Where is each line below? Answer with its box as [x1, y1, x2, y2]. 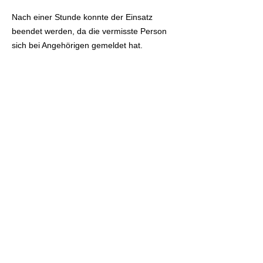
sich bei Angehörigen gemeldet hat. [12, 41, 143, 50]
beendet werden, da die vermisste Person [12, 26, 167, 36]
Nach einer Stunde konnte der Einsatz [12, 12, 153, 22]
